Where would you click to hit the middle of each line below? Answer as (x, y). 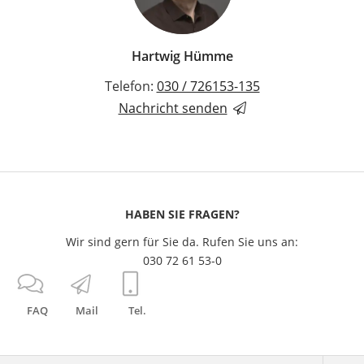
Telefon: (130, 86)
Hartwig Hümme (182, 56)
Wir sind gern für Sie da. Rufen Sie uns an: (182, 242)
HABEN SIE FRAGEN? (182, 214)
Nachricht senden (173, 108)
